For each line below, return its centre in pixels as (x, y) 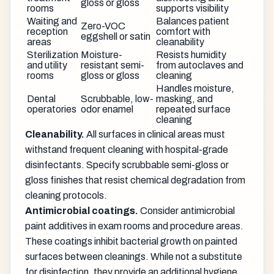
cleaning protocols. (66, 196)
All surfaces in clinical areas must (155, 135)
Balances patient (193, 21)
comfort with (183, 32)
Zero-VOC (103, 26)
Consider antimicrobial (187, 211)
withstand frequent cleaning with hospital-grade (127, 150)
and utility (47, 65)
